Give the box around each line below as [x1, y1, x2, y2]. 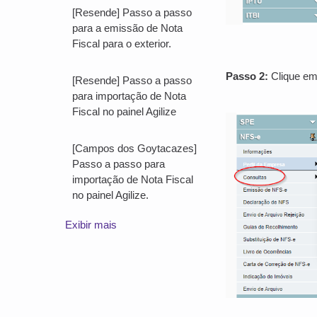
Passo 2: [226, 70, 269, 83]
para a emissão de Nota [72, 22, 183, 34]
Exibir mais [65, 219, 117, 231]
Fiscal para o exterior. [72, 38, 171, 50]
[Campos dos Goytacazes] [72, 142, 197, 154]
